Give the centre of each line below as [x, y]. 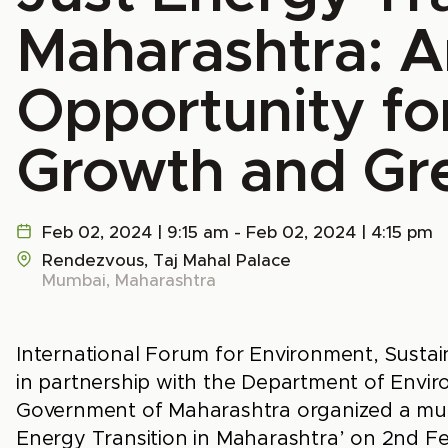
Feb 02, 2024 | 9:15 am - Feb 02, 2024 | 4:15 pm [237, 232]
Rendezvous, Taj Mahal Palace [166, 260]
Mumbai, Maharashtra [129, 280]
